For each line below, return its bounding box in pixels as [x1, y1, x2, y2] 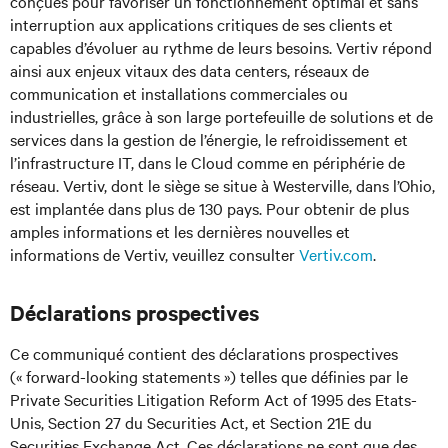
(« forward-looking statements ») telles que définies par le [10, 365, 408, 387]
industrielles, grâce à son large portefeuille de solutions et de [10, 105, 433, 127]
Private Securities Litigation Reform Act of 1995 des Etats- [10, 388, 417, 410]
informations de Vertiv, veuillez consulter [10, 243, 299, 265]
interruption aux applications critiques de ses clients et [10, 13, 393, 35]
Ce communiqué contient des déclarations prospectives [10, 342, 398, 364]
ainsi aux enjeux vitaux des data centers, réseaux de [10, 59, 369, 81]
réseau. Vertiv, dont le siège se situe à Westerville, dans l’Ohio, [10, 174, 435, 196]
